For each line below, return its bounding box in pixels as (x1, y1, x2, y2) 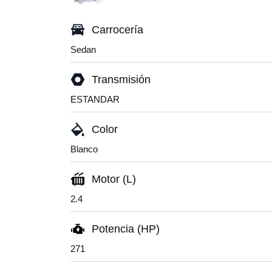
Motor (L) (92, 173, 136, 185)
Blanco (70, 144, 98, 154)
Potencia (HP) (92, 223, 160, 235)
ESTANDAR (70, 94, 120, 104)
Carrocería (92, 24, 143, 36)
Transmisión (92, 73, 151, 86)
